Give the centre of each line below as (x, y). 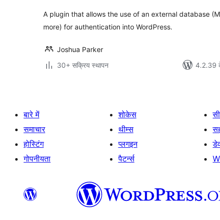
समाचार (34, 129)
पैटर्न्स (126, 159)
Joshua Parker (80, 49)
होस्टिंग (34, 144)
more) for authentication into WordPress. (108, 27)
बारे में (31, 114)
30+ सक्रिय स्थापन (83, 65)
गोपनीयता (37, 159)
